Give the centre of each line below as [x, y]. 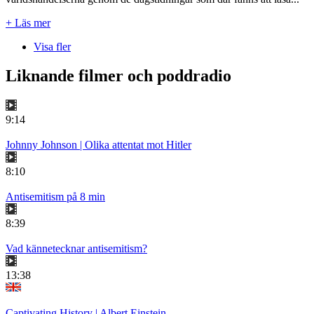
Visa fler [52, 46]
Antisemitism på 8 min [55, 197]
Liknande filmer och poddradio [118, 76]
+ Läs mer [28, 22]
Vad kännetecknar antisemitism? [76, 249]
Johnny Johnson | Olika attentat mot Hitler [98, 145]
